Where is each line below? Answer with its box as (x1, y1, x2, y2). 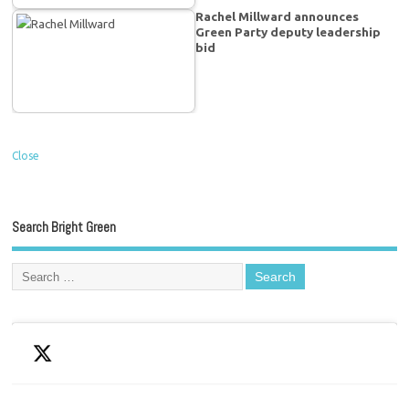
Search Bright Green (12, 217, 117, 236)
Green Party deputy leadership (195, 25, 382, 40)
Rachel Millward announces (195, 9, 360, 25)
